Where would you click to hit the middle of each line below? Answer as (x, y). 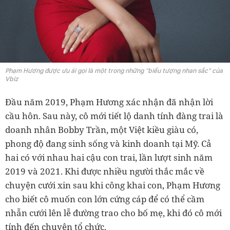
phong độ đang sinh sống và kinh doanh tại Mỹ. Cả (108, 143)
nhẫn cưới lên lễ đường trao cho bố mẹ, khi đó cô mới (113, 213)
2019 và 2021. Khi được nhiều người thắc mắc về (105, 171)
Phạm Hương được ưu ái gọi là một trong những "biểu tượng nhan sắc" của (114, 70)
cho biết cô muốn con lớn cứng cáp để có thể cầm (105, 199)
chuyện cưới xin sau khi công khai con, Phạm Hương (113, 185)
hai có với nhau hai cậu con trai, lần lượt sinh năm (109, 157)
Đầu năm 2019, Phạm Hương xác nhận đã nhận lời (109, 102)
